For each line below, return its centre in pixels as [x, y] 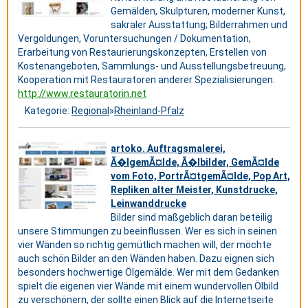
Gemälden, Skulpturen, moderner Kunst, [198, 11]
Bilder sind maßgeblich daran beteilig [191, 217]
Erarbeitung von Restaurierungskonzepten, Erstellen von [142, 52]
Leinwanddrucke [148, 203]
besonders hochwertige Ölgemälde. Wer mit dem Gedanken [148, 272]
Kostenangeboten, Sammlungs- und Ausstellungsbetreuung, [152, 66]
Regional [90, 111]
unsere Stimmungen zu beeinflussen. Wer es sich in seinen [147, 231]
